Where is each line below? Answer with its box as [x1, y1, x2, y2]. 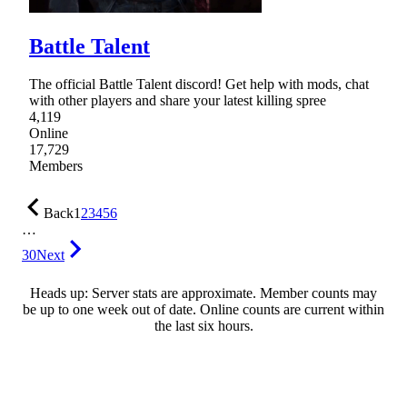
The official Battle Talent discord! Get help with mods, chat [29, 76, 369, 93]
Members [29, 158, 83, 174]
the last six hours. [154, 318, 253, 334]
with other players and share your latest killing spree [29, 93, 326, 109]
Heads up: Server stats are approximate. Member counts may [30, 285, 377, 302]
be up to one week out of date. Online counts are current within [23, 302, 384, 318]
